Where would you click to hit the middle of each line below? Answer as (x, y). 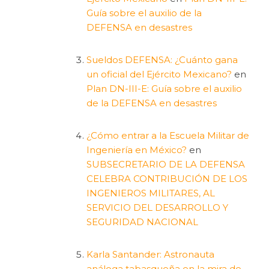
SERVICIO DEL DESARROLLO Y (157, 207)
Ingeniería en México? (136, 150)
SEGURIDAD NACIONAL (142, 222)
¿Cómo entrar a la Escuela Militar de (168, 135)
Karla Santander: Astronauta (150, 254)
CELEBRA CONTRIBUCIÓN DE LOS (167, 178)
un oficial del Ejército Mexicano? (159, 74)
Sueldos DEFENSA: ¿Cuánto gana (162, 59)
